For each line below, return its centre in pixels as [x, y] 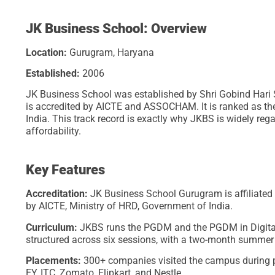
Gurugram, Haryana [112, 52]
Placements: [55, 261]
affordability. [53, 131]
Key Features [65, 170]
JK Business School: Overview [116, 28]
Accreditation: [58, 194]
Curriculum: [53, 227]
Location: [48, 52]
